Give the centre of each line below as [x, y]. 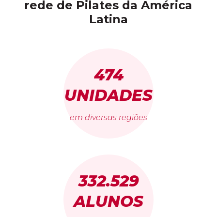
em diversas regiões [108, 118]
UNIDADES [108, 95]
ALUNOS [108, 201]
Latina [108, 19]
